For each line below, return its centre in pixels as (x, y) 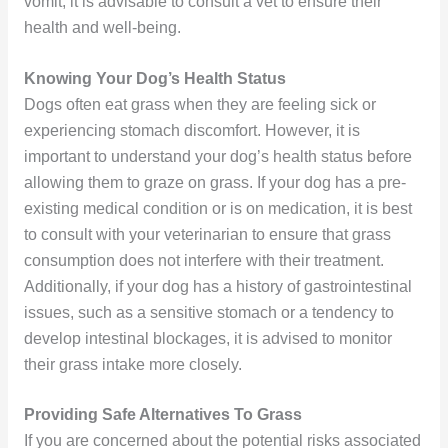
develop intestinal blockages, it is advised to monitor (207, 338)
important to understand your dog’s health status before (217, 156)
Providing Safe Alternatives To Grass (162, 415)
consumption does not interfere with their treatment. (203, 260)
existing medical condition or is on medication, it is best (217, 208)
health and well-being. (102, 27)
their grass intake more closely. (132, 364)
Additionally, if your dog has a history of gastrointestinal (217, 286)
